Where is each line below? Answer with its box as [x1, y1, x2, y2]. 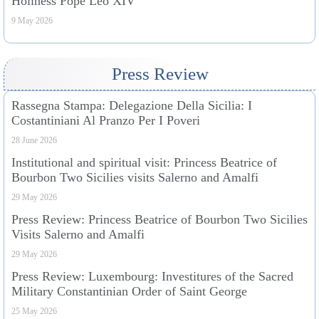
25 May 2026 [11, 306, 57, 317]
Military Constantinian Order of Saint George [11, 284, 247, 299]
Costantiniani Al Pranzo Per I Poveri [11, 113, 200, 128]
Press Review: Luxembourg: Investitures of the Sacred [11, 269, 293, 284]
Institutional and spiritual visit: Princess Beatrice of [11, 155, 277, 170]
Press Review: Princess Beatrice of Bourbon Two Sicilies [11, 212, 308, 227]
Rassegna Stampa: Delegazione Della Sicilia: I [11, 98, 252, 113]
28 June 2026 [11, 135, 57, 146]
